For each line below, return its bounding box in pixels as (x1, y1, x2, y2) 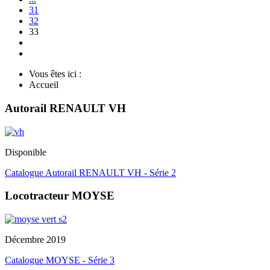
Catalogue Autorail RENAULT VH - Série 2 (5, 167, 176, 178)
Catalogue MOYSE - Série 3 (5, 254, 115, 265)
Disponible (5, 146, 46, 157)
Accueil (29, 80, 58, 90)
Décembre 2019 (5, 234, 66, 245)
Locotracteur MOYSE (5, 189, 115, 202)
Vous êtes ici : (29, 69, 86, 80)
